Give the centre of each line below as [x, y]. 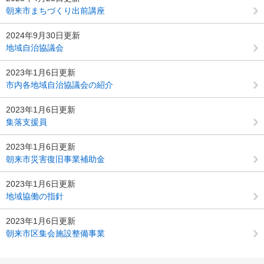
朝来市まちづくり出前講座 [55, 10]
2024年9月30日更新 [43, 35]
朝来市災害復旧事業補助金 [55, 159]
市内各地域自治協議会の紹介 [60, 85]
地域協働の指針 [35, 196]
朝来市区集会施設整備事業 [55, 233]
